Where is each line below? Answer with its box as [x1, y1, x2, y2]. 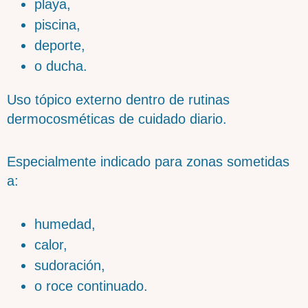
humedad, [34, 216, 96, 232]
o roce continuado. [34, 278, 148, 294]
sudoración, [34, 257, 105, 273]
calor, [34, 236, 67, 252]
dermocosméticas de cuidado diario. [7, 111, 227, 126]
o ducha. [34, 58, 87, 74]
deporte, [34, 37, 85, 53]
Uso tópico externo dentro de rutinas [7, 91, 230, 107]
